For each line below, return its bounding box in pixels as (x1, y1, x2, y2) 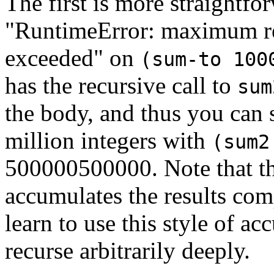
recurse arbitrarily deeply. (5, 237, 250, 264)
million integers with (5, 127, 212, 154)
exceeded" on (5, 44, 140, 71)
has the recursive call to (5, 72, 237, 98)
